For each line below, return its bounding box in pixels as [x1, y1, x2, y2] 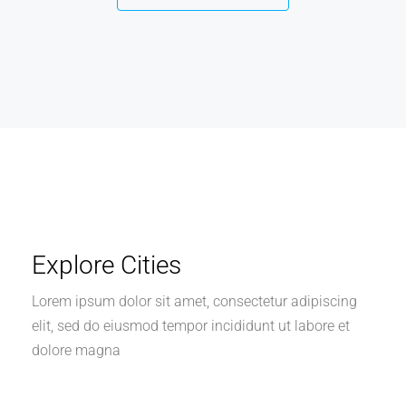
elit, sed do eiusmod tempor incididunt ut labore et [32, 316, 350, 334]
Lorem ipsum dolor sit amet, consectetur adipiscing [32, 292, 357, 310]
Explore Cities [32, 249, 181, 280]
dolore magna [32, 341, 121, 359]
